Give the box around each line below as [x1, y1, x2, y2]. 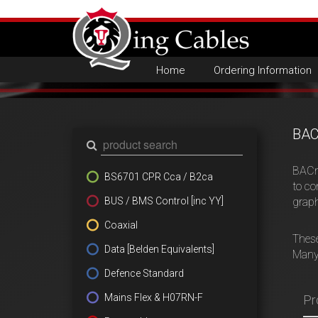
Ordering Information [213, 64, 312, 77]
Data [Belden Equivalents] [104, 243, 214, 255]
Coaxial [104, 219, 138, 231]
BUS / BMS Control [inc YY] [104, 195, 224, 207]
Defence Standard [104, 268, 184, 279]
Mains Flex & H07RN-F [104, 292, 203, 303]
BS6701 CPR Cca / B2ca [104, 171, 213, 182]
